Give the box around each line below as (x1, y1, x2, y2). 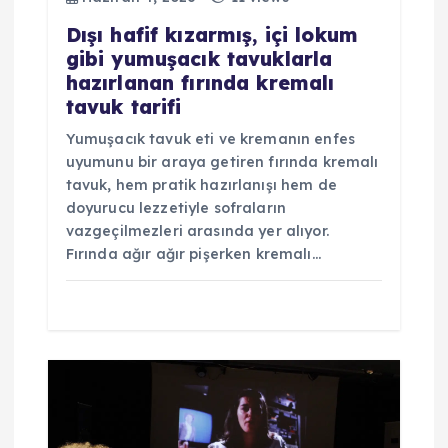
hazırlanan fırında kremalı (65, 70, 335, 95)
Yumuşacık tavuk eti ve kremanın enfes (65, 129, 355, 148)
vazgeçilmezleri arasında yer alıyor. (65, 221, 329, 240)
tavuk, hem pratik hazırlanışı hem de (65, 175, 337, 194)
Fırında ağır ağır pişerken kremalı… (65, 244, 321, 263)
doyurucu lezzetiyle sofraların (65, 198, 286, 217)
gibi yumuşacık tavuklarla (65, 46, 333, 71)
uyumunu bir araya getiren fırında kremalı (65, 152, 379, 171)
